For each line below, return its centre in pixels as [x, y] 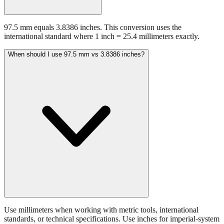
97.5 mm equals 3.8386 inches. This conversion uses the [93, 44]
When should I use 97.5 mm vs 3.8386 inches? [76, 71]
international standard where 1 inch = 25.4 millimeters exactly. [102, 53]
